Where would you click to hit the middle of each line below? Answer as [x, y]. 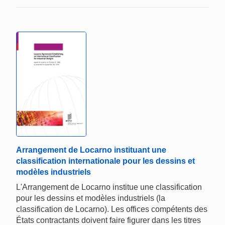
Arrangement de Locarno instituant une [91, 150]
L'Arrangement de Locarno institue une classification [109, 187]
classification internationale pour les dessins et [105, 161]
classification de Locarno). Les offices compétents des [112, 209]
